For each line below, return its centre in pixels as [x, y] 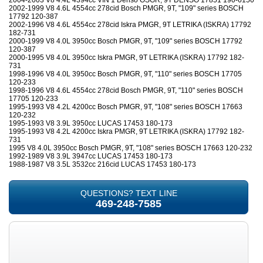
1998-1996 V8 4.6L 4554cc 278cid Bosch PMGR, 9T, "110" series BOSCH [126, 91]
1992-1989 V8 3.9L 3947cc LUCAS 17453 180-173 [91, 156]
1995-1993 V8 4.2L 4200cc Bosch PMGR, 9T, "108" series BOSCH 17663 [126, 107]
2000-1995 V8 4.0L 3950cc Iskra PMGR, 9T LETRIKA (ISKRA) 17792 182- [127, 58]
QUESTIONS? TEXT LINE [129, 193]
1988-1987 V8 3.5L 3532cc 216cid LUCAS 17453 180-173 [102, 165]
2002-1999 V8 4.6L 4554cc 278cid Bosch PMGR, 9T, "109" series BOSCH [126, 9]
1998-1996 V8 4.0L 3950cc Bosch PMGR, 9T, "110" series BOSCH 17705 [125, 74]
